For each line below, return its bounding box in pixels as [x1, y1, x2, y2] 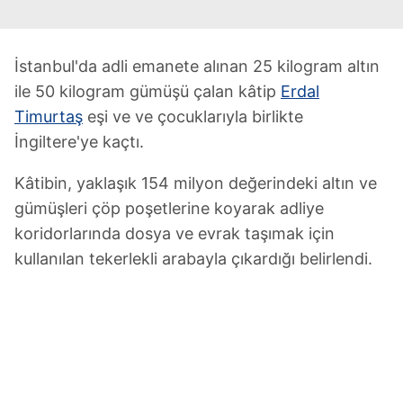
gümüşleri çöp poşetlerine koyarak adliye [14, 199, 324, 218]
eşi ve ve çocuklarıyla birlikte [83, 107, 303, 126]
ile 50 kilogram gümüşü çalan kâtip [14, 82, 281, 101]
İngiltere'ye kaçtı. [14, 132, 144, 151]
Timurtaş [14, 107, 83, 126]
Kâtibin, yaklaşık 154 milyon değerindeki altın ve [14, 174, 377, 193]
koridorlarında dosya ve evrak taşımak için [14, 224, 335, 243]
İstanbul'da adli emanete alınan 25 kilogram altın [14, 57, 380, 76]
